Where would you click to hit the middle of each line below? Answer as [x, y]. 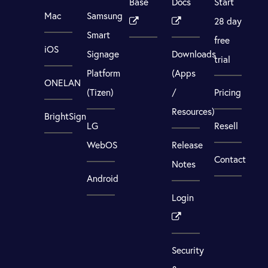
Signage [103, 54]
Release [187, 145]
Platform [104, 73]
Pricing [227, 92]
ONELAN [63, 83]
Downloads [194, 54]
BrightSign [66, 116]
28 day [228, 21]
